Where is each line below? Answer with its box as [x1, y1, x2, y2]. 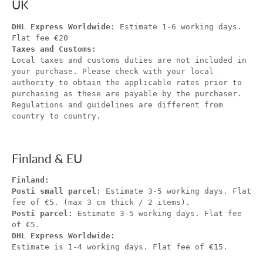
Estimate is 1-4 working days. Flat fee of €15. [12, 242, 228, 252]
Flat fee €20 [12, 33, 68, 42]
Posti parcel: [12, 209, 77, 218]
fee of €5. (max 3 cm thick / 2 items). [12, 198, 190, 207]
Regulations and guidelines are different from [12, 100, 223, 109]
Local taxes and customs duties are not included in [12, 55, 247, 65]
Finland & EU [12, 150, 82, 166]
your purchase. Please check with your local [12, 66, 214, 76]
